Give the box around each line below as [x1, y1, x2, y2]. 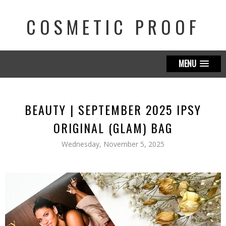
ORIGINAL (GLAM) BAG [53, 119, 173, 137]
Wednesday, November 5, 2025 [62, 139, 164, 149]
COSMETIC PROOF [26, 13, 200, 40]
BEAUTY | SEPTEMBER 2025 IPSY [25, 100, 201, 119]
